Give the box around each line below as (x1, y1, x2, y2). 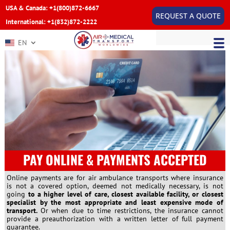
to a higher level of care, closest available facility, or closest (28, 189, 223, 199)
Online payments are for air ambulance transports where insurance (7, 172, 223, 182)
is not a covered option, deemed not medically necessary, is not (7, 181, 223, 190)
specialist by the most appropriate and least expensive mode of (7, 197, 223, 207)
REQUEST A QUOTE (155, 11, 221, 21)
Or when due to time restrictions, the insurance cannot (40, 205, 223, 215)
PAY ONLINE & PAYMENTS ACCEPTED (23, 149, 207, 169)
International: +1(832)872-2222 (6, 17, 98, 26)
